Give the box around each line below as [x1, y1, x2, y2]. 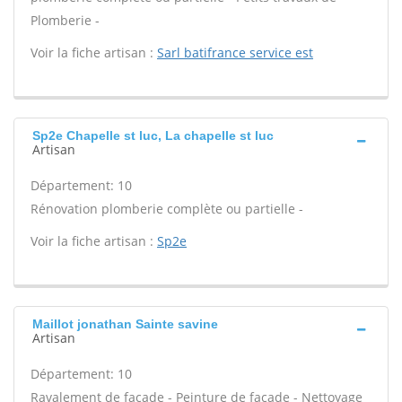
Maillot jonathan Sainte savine [32, 317, 218, 331]
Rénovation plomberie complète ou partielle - [31, 200, 303, 217]
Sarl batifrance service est [157, 44, 313, 61]
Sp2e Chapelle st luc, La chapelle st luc [32, 128, 274, 143]
